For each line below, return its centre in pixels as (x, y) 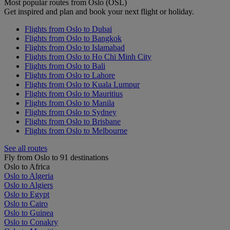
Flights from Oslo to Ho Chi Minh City (88, 56)
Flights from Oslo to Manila (70, 103)
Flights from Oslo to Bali (65, 66)
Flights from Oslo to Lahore (70, 75)
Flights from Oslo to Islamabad (75, 47)
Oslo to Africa (27, 166)
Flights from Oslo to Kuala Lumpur (82, 84)
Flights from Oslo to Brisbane (73, 121)
